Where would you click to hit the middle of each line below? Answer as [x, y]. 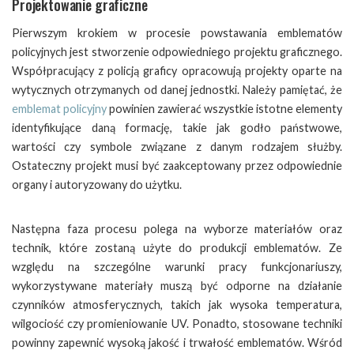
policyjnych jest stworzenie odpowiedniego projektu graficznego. [177, 52]
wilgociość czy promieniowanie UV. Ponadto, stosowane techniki [177, 324]
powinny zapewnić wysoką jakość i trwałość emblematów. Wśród [177, 343]
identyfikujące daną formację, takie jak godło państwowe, [177, 128]
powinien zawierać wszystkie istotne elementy [224, 109]
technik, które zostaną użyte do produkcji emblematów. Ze [177, 248]
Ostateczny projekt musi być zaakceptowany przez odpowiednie [177, 166]
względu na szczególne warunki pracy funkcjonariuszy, [177, 267]
